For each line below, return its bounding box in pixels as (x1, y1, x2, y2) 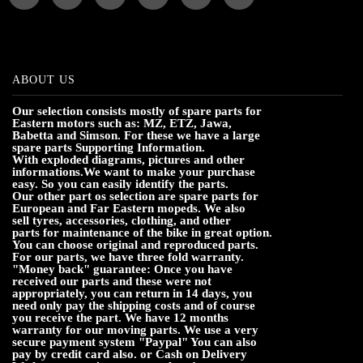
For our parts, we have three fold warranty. (12, 250, 244, 263)
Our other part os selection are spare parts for (12, 189, 258, 203)
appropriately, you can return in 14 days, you (12, 286, 252, 300)
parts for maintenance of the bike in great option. (12, 225, 272, 239)
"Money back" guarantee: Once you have (12, 262, 233, 275)
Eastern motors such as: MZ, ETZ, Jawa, (12, 116, 232, 130)
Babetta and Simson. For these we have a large (12, 128, 260, 142)
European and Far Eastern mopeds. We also (12, 201, 246, 215)
